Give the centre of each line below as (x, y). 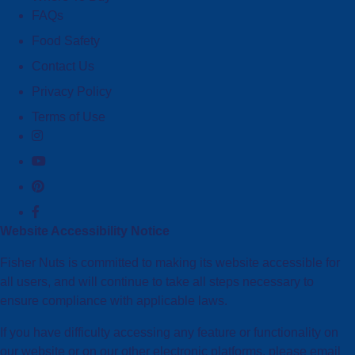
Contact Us (63, 67)
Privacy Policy (72, 92)
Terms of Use (69, 117)
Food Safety (66, 41)
